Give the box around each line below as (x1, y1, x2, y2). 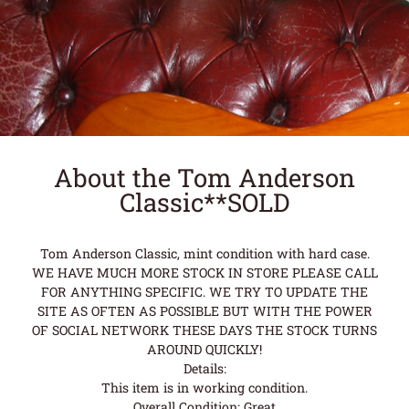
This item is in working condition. (101, 378, 308, 396)
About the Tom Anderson (54, 160, 355, 194)
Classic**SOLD (120, 184, 289, 218)
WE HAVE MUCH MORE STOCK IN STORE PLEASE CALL (31, 263, 378, 281)
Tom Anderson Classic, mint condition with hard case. (39, 244, 370, 262)
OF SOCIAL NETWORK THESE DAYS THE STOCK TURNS (32, 320, 377, 339)
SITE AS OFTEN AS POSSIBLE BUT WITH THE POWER (37, 301, 372, 320)
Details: (183, 359, 226, 377)
